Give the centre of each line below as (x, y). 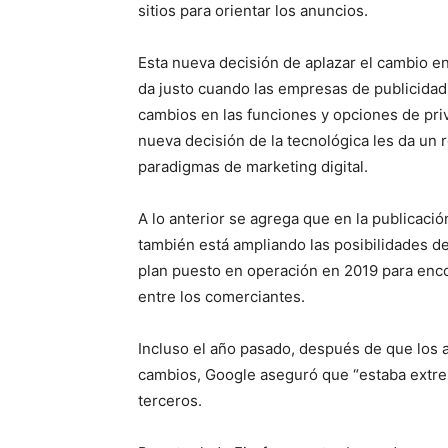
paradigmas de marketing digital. (253, 167)
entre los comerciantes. (221, 297)
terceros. (170, 401)
